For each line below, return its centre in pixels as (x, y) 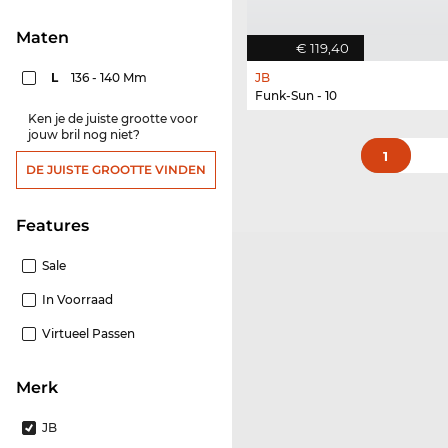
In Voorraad (77, 299)
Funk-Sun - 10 (296, 96)
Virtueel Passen (88, 333)
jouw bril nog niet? (84, 134)
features (57, 225)
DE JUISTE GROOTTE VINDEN (116, 169)
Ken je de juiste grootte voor (113, 118)
